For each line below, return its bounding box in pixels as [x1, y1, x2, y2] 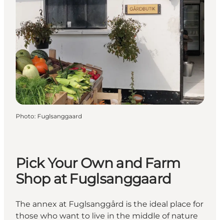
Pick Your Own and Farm [16, 155, 181, 172]
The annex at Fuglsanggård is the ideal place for [16, 199, 203, 209]
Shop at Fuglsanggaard [16, 170, 171, 188]
